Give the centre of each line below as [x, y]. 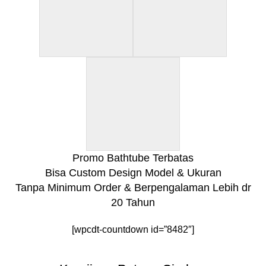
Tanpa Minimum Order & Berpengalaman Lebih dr [133, 187]
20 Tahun [133, 202]
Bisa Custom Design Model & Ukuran [133, 172]
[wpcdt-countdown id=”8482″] [133, 229]
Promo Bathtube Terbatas [133, 158]
